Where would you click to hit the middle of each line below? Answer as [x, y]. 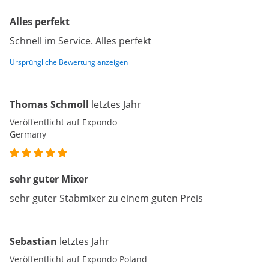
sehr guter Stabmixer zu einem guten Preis [106, 198]
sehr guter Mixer [49, 179]
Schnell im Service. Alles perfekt [80, 41]
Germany [28, 134]
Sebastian [33, 242]
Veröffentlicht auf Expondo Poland [78, 259]
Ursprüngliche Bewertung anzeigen [69, 62]
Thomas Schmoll [49, 105]
